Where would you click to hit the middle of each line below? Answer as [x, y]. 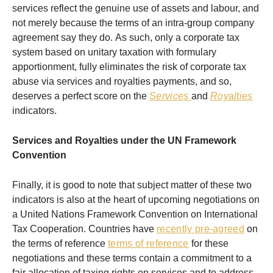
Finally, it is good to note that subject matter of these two [132, 185]
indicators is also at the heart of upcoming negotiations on [136, 200]
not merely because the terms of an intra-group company [133, 23]
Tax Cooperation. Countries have [84, 229]
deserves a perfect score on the [81, 96]
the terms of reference [60, 244]
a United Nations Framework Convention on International [135, 214]
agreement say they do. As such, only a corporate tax [126, 38]
